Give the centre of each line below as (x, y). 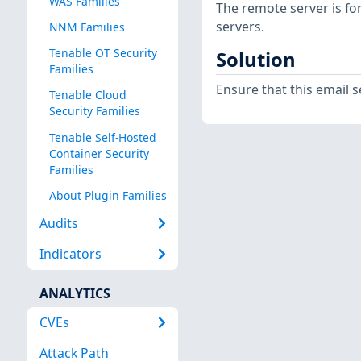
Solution (255, 59)
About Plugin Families (108, 195)
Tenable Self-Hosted (102, 137)
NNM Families (87, 27)
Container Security (99, 153)
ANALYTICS (75, 293)
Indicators (70, 254)
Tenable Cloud (87, 95)
